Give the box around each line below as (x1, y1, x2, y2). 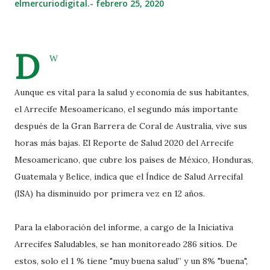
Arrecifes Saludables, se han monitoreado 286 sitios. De (14, 239, 237, 250)
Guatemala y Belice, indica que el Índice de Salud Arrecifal (14, 171, 243, 182)
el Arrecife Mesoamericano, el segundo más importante (14, 104, 238, 115)
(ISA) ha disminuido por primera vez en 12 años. (14, 188, 205, 199)
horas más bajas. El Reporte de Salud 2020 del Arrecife (14, 137, 234, 148)
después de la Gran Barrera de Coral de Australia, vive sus (14, 121, 247, 131)
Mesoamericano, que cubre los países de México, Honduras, (14, 154, 253, 165)
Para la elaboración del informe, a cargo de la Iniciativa (14, 222, 233, 233)
